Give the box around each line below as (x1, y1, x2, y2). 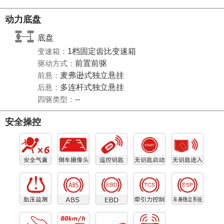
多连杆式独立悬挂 (60, 83, 124, 92)
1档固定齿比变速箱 (67, 47, 136, 56)
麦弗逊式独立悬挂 (60, 71, 124, 80)
